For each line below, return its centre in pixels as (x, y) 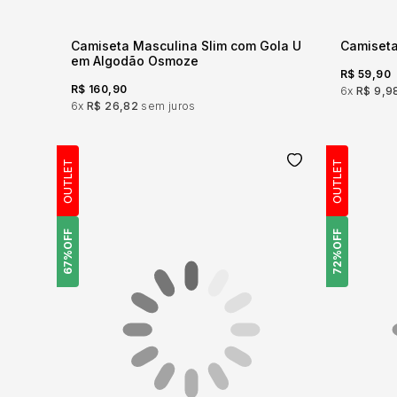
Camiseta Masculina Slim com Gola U (186, 46)
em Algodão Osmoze (135, 61)
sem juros (168, 106)
